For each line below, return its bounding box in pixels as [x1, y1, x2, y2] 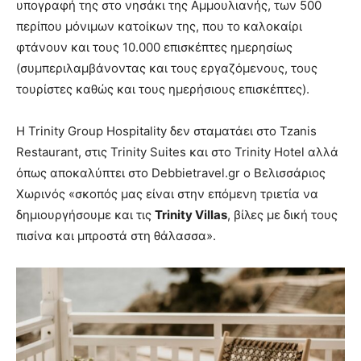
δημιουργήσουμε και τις [16, 207, 155, 223]
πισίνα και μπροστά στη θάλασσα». [16, 228, 216, 244]
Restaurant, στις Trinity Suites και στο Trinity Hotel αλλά [16, 144, 338, 160]
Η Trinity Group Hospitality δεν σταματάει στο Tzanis [16, 123, 317, 139]
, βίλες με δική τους [227, 207, 338, 223]
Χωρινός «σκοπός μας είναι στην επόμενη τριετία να [16, 186, 318, 202]
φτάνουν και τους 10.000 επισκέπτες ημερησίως [16, 39, 293, 56]
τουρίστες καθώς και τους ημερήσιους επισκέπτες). [16, 81, 309, 98]
